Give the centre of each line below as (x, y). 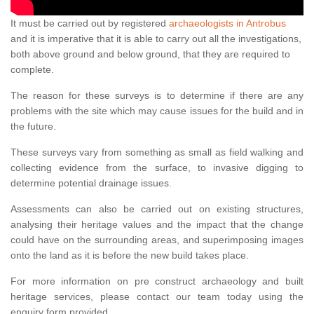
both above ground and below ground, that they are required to (150, 54)
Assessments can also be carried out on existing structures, (157, 209)
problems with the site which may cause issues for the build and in (157, 111)
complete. (32, 70)
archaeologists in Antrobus (227, 23)
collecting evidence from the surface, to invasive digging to (157, 168)
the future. (33, 127)
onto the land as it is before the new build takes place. (130, 255)
